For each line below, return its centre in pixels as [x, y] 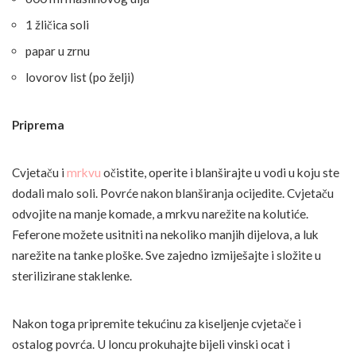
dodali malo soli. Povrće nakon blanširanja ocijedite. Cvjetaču [173, 193]
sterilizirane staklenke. [72, 276]
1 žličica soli [57, 25]
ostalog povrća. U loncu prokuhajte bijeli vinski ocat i [151, 344]
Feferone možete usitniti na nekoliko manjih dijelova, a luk [165, 235]
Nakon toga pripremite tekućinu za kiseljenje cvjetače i [157, 324]
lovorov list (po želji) [80, 77]
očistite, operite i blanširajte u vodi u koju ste [220, 173]
